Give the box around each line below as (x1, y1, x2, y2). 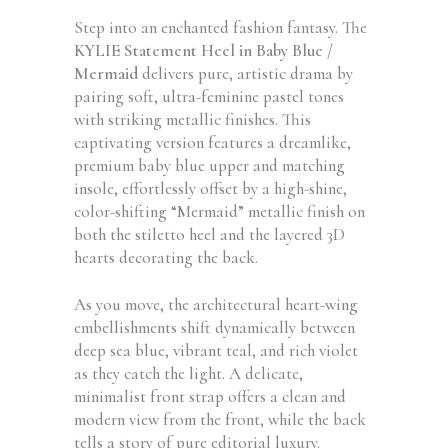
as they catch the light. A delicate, (74, 363, 303, 384)
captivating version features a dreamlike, (74, 132, 351, 153)
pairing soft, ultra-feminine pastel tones (74, 86, 344, 107)
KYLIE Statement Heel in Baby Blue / (74, 40, 333, 61)
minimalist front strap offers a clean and (74, 386, 346, 407)
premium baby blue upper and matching (74, 155, 345, 176)
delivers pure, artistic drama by (138, 63, 353, 84)
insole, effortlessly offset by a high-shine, (74, 178, 347, 199)
